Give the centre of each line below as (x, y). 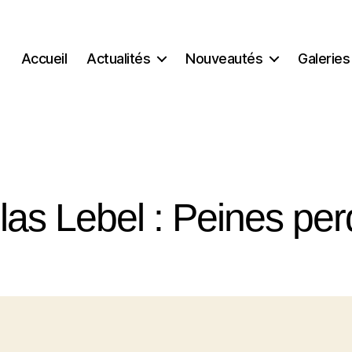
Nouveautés (224, 58)
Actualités (119, 58)
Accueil (44, 58)
